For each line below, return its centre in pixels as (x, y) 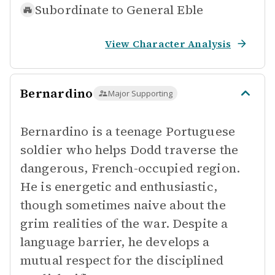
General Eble (165, 10)
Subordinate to (79, 10)
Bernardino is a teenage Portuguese (128, 131)
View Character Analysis (168, 44)
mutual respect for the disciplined (122, 260)
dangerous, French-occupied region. (130, 168)
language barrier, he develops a (115, 242)
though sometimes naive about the (123, 205)
